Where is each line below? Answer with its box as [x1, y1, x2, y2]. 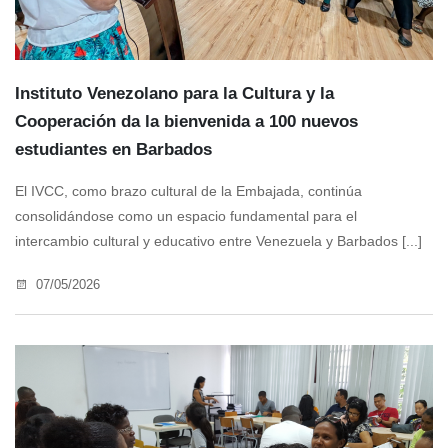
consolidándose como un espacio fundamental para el [15, 208, 357, 225]
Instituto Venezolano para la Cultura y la [15, 84, 334, 104]
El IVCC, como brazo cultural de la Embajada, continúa [15, 183, 362, 200]
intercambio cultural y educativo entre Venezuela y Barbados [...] [15, 233, 422, 250]
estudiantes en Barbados [15, 140, 212, 160]
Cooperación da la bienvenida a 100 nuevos [15, 112, 358, 132]
